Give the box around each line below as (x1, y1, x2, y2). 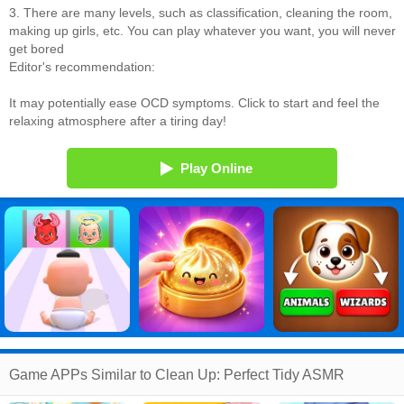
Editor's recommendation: (9, 60, 155, 74)
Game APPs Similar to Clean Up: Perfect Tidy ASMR (9, 367, 344, 382)
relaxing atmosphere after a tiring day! (9, 114, 226, 128)
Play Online (180, 161, 252, 176)
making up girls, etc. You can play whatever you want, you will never (9, 23, 396, 38)
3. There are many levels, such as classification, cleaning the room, (9, 5, 392, 20)
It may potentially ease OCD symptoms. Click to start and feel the (9, 96, 380, 110)
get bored (9, 41, 64, 56)
